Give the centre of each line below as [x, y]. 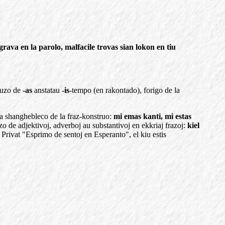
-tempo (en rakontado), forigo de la [125, 90]
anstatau [47, 90]
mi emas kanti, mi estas [152, 116]
